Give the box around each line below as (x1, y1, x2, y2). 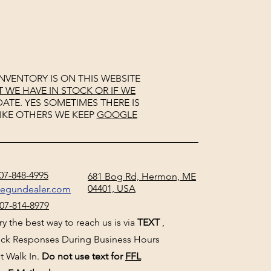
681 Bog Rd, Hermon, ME (88, 171, 196, 182)
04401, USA (88, 183, 135, 194)
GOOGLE (96, 109, 137, 120)
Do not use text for (42, 250, 125, 262)
